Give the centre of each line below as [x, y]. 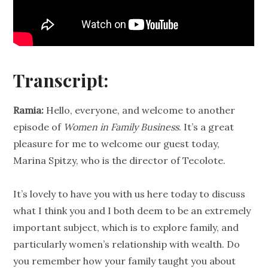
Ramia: [30, 110]
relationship [140, 244]
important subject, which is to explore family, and [126, 228]
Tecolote [203, 161]
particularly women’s [63, 244]
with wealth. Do [204, 244]
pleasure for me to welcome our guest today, [117, 144]
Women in [87, 127]
